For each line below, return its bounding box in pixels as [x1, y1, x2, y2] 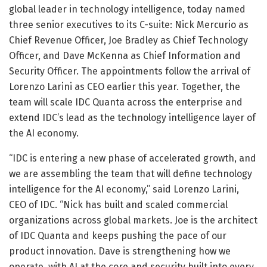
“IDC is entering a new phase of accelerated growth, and [9, 152, 256, 164]
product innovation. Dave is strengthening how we [9, 245, 231, 257]
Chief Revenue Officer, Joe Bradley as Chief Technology [9, 34, 248, 46]
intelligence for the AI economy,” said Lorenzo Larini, [9, 183, 239, 195]
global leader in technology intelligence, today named [9, 3, 246, 15]
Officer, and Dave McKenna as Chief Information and [9, 49, 241, 61]
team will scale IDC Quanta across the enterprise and [9, 96, 243, 108]
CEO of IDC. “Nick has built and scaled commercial [9, 198, 228, 210]
